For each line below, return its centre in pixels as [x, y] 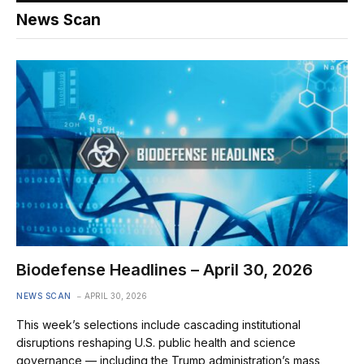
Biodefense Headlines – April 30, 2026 [165, 270]
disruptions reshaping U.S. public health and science [156, 343]
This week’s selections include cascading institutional [158, 325]
